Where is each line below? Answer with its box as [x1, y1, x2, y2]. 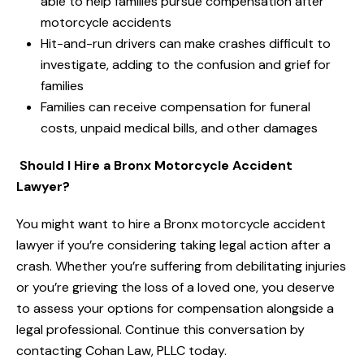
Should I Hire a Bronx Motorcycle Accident [19, 157, 292, 175]
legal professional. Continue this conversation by [16, 321, 305, 339]
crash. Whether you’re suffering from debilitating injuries [16, 258, 346, 275]
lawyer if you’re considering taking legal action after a [16, 236, 331, 254]
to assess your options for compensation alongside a [16, 300, 334, 318]
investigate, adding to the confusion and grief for [41, 56, 331, 74]
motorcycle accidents [41, 14, 171, 32]
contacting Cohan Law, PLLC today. [16, 342, 227, 360]
